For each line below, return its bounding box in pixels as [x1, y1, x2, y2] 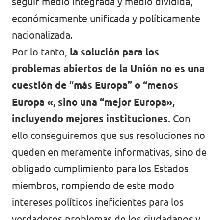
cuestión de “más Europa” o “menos [12, 80, 178, 91]
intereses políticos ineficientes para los [12, 196, 184, 208]
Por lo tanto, [12, 46, 70, 58]
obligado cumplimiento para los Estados [12, 163, 189, 175]
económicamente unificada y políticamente [12, 13, 200, 25]
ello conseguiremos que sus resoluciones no [12, 130, 205, 141]
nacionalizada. [12, 29, 73, 41]
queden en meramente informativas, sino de [12, 146, 207, 158]
